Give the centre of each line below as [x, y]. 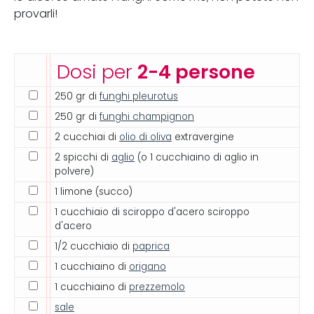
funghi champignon [147, 117]
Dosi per [97, 72]
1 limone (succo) [94, 192]
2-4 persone [196, 72]
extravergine [203, 137]
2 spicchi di [83, 157]
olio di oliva [145, 137]
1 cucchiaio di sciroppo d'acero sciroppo [152, 212]
